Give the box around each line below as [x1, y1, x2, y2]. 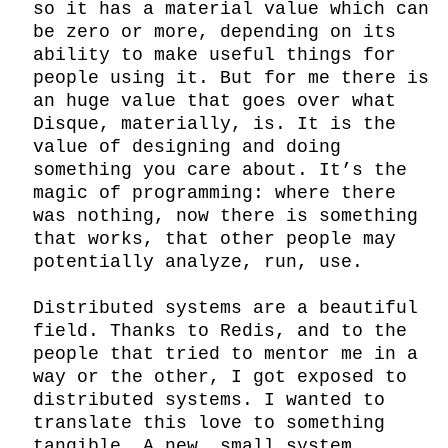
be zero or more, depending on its [33, 22, 397, 42]
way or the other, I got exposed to [33, 367, 408, 387]
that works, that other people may [33, 229, 397, 249]
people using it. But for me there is [33, 68, 430, 88]
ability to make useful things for [33, 45, 397, 65]
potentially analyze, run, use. [33, 252, 364, 272]
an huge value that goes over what [33, 91, 397, 111]
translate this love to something [33, 413, 386, 433]
